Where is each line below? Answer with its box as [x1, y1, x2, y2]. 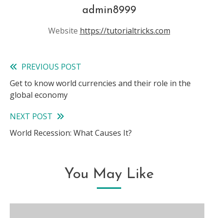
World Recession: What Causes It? [10, 127, 132, 138]
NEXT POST [10, 111, 53, 122]
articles [9, 100, 54, 115]
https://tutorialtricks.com [79, 25, 170, 36]
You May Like [64, 167, 154, 182]
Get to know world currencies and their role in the [10, 78, 191, 89]
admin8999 [82, 5, 136, 16]
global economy [10, 90, 68, 100]
